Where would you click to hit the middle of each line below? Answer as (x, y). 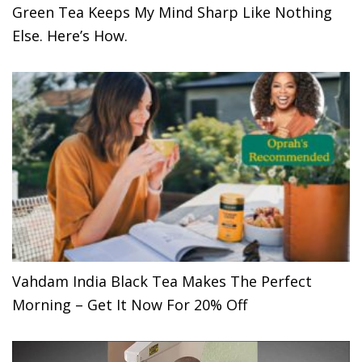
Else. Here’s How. (70, 36)
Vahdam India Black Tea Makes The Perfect (162, 282)
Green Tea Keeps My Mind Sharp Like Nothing (172, 13)
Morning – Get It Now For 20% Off (130, 305)
